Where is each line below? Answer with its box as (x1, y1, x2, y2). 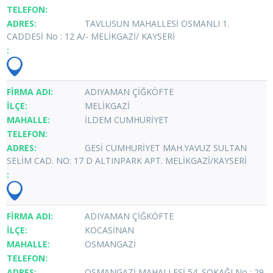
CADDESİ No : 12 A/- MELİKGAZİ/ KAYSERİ (7, 30, 175, 42)
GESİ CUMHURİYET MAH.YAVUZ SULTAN (85, 141, 247, 154)
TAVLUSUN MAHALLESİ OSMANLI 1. (85, 17, 229, 29)
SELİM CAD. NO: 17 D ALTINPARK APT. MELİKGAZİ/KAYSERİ (7, 154, 247, 166)
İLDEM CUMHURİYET (85, 113, 169, 126)
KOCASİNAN (85, 224, 134, 236)
